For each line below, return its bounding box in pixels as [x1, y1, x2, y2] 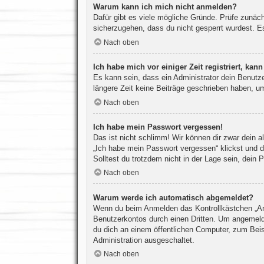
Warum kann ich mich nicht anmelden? [93, 2, 237, 12]
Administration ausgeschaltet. [93, 235, 194, 245]
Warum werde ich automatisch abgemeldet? [93, 193, 253, 202]
